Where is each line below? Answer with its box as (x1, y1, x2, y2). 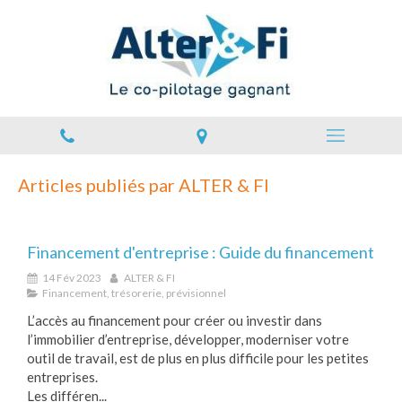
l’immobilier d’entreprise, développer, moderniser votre (27, 331, 349, 347)
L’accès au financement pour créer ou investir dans (27, 312, 322, 328)
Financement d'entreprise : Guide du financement (27, 242, 374, 262)
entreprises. (27, 369, 98, 385)
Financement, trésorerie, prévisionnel (42, 286, 226, 300)
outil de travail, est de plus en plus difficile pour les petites (27, 350, 369, 366)
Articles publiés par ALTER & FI (18, 174, 269, 196)
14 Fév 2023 (42, 271, 101, 284)
